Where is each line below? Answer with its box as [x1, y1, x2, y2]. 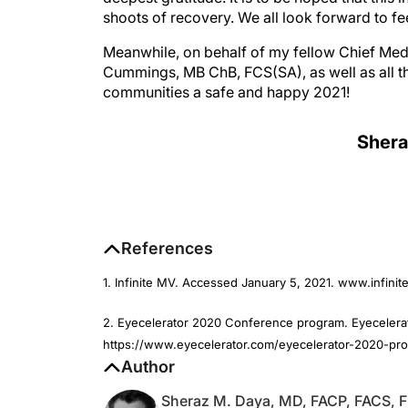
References [121, 220, 213, 240]
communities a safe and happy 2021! [103, 65, 350, 83]
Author [121, 339, 175, 358]
